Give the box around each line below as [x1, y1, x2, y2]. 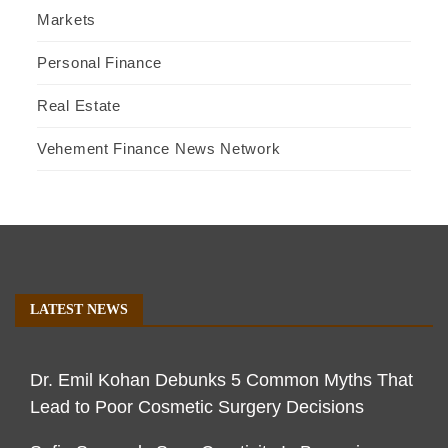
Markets [37, 11, 96, 29]
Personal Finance [37, 54, 163, 72]
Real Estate [37, 97, 121, 115]
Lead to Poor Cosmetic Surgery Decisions [30, 397, 364, 418]
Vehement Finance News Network [37, 140, 281, 158]
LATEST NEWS [30, 302, 128, 318]
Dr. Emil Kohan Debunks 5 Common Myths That [30, 370, 413, 391]
